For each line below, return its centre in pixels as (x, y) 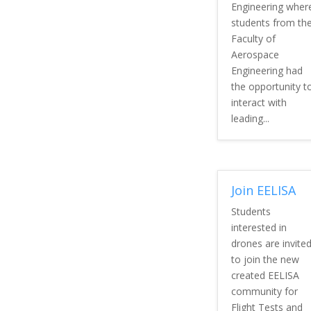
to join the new (265, 260)
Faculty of (253, 38)
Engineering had (267, 70)
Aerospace (255, 54)
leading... (250, 118)
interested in (259, 228)
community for (264, 292)
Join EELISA (263, 191)
